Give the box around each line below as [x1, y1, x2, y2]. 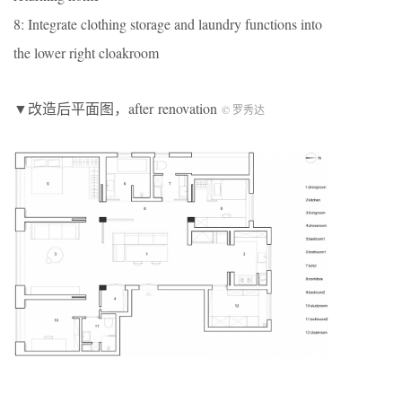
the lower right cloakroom [13, 43, 159, 63]
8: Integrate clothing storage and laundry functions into [13, 14, 322, 34]
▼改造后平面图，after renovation [13, 99, 222, 118]
